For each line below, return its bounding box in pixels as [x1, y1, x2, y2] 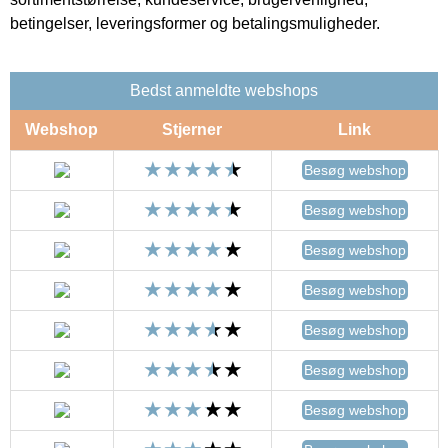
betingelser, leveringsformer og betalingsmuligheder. [10, 14, 380, 32]
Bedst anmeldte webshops [130, 81, 318, 99]
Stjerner [162, 120, 222, 138]
